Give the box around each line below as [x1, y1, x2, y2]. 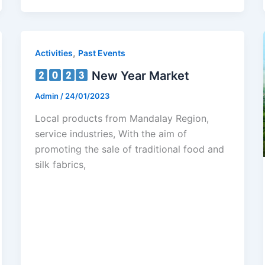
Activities [34, 48, 73, 59]
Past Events [77, 48, 125, 59]
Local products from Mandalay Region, [34, 112, 209, 124]
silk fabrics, [34, 158, 86, 170]
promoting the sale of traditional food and [34, 143, 224, 155]
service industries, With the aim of [34, 127, 187, 140]
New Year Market [88, 69, 189, 83]
